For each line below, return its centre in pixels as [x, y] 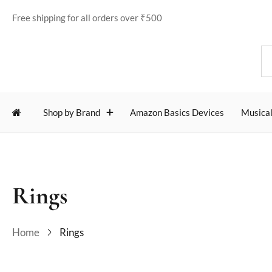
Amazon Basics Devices [177, 112]
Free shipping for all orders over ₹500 [87, 17]
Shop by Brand [72, 112]
